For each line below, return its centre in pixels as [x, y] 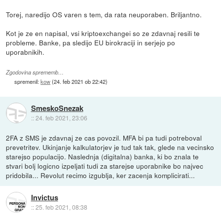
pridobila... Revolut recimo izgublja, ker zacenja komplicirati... [101, 175]
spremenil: [28, 81]
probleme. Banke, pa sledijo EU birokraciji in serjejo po [91, 42]
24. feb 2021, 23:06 [61, 118]
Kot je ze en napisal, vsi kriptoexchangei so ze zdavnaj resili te [103, 33]
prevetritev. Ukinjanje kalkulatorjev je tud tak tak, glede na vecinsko [110, 147]
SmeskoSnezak [57, 108]
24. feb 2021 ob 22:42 [80, 81]
